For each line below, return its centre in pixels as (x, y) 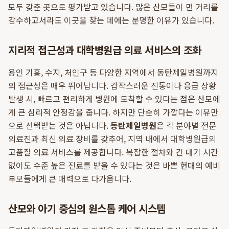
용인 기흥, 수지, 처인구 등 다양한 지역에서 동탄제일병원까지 (113, 72)
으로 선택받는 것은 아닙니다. (59, 125)
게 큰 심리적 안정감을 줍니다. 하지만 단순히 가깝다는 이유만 (113, 112)
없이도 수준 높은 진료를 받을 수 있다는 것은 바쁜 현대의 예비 (114, 165)
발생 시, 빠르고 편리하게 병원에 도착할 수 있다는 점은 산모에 (114, 99)
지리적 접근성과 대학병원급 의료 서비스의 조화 (105, 50)
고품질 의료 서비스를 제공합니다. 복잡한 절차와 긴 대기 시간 (113, 152)
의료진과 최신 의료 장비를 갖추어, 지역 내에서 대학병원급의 (112, 139)
